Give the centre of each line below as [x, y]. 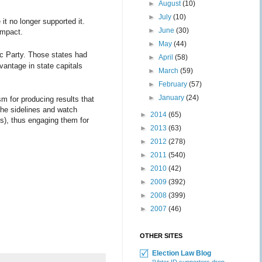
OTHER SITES [161, 236]
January [173, 98]
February [174, 84]
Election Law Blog [182, 253]
